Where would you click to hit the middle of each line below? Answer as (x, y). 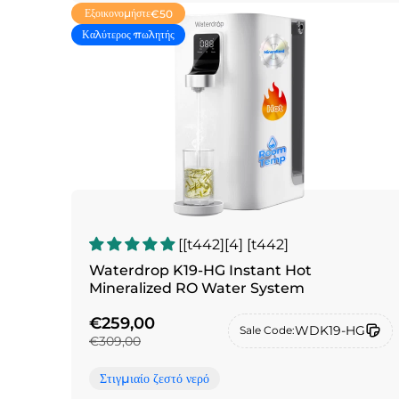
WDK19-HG (330, 330)
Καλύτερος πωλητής (128, 35)
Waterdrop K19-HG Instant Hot (200, 271)
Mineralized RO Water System (197, 289)
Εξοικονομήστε (117, 13)
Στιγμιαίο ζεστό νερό (155, 378)
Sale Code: (268, 330)
